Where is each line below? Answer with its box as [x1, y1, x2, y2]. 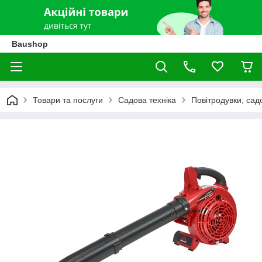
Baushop [12, 39, 48, 49]
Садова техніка [118, 95, 176, 105]
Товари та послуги [33, 95, 103, 105]
